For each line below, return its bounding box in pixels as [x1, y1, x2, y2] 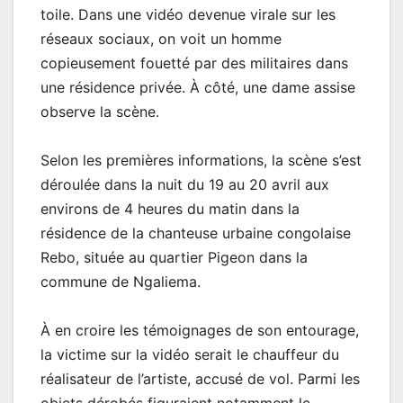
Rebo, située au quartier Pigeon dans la [40, 248, 308, 267]
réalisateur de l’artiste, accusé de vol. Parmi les [40, 370, 360, 389]
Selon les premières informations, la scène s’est [40, 151, 362, 170]
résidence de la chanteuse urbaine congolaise [40, 224, 351, 243]
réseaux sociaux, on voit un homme [40, 30, 282, 49]
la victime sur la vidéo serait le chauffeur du [40, 345, 339, 364]
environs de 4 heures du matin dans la [40, 200, 300, 219]
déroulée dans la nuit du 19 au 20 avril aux [40, 175, 329, 194]
